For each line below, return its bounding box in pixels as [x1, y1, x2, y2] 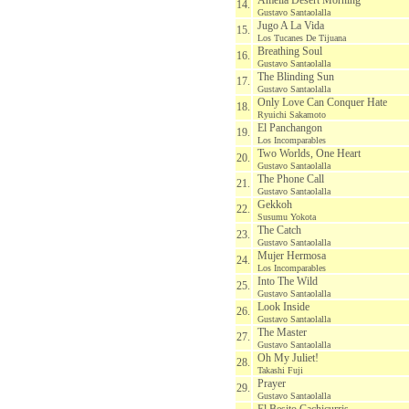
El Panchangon [257, 121, 322, 134]
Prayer [257, 377, 286, 390]
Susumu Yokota [257, 212, 316, 222]
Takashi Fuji [257, 365, 303, 375]
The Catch [257, 224, 301, 236]
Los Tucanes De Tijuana [257, 33, 346, 43]
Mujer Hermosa [257, 249, 326, 262]
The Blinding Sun [257, 70, 334, 83]
